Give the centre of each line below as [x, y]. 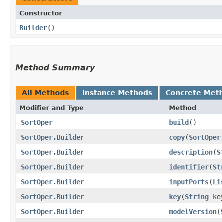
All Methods [45, 92]
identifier [189, 167]
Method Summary [55, 67]
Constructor [41, 13]
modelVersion [193, 211]
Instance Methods [117, 92]
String [197, 196]
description [191, 152]
